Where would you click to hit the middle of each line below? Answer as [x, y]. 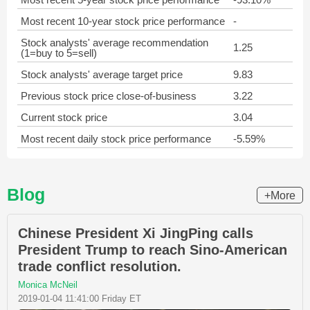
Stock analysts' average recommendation [115, 43]
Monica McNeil [48, 285]
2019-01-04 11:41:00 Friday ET [80, 299]
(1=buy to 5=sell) [59, 53]
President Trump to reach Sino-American [153, 250]
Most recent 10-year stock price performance [123, 21]
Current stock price [64, 117]
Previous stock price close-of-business [109, 96]
